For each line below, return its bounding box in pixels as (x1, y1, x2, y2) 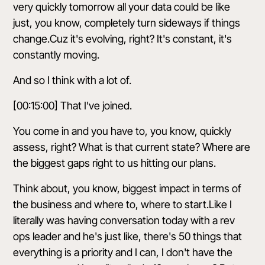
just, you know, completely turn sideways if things (13, 17, 241, 29)
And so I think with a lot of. (13, 74, 132, 86)
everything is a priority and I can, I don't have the (13, 246, 233, 258)
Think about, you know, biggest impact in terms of (13, 182, 242, 195)
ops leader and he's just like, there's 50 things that (13, 230, 243, 243)
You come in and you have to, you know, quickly (13, 125, 232, 137)
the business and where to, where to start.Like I (13, 198, 232, 211)
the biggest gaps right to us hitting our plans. (13, 157, 216, 169)
